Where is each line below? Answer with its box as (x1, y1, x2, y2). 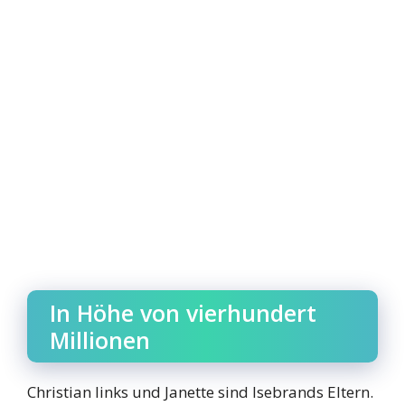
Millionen (50, 324, 150, 355)
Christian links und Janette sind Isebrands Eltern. (27, 381, 373, 402)
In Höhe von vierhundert (50, 297, 316, 328)
